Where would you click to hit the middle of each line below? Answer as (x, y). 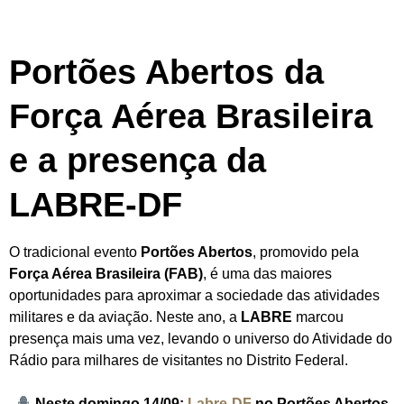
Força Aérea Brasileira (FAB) (106, 274)
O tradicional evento (75, 252)
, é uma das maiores (267, 274)
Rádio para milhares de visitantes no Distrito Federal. (179, 361)
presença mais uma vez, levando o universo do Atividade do (201, 339)
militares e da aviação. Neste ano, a (125, 317)
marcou (318, 317)
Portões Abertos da (166, 73)
